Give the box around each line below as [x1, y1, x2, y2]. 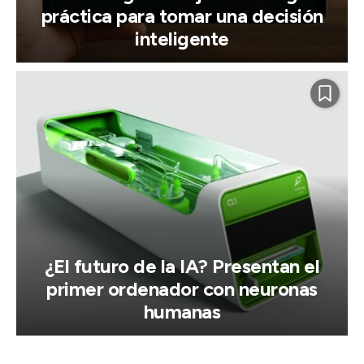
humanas [143, 299, 221, 323]
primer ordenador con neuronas [46, 276, 318, 301]
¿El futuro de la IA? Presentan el [44, 253, 320, 278]
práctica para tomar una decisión [41, 3, 323, 28]
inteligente [135, 26, 229, 50]
